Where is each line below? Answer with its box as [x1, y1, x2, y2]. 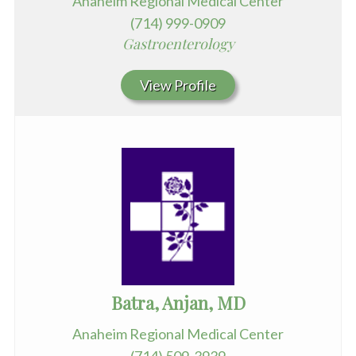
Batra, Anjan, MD [110, 291, 246, 315]
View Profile [140, 76, 216, 95]
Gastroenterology [122, 34, 234, 54]
